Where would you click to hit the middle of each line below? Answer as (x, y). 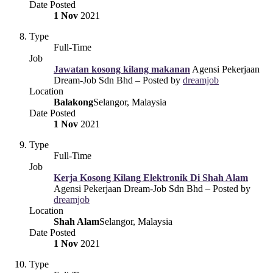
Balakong (73, 102)
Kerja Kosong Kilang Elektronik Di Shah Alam (151, 177)
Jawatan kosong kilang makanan (122, 69)
